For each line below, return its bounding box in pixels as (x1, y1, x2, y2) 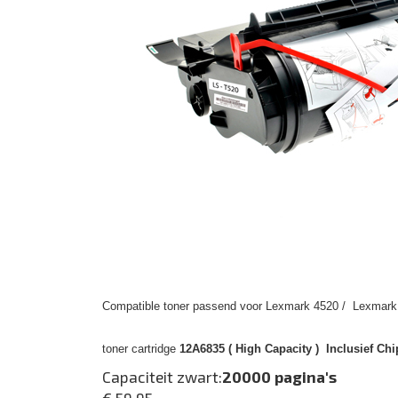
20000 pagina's (222, 368, 337, 386)
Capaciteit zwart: (102, 368, 222, 386)
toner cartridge (102, 342, 179, 355)
